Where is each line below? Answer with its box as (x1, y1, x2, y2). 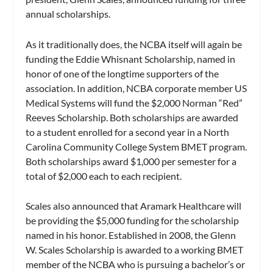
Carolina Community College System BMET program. (26, 140, 247, 152)
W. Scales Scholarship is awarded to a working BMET (26, 244, 244, 256)
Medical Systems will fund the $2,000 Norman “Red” (26, 96, 243, 108)
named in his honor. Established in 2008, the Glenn (26, 229, 236, 241)
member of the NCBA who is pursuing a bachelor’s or (26, 258, 246, 271)
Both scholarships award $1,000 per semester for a (26, 155, 237, 167)
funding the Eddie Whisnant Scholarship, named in (26, 52, 236, 65)
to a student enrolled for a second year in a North (26, 126, 230, 138)
